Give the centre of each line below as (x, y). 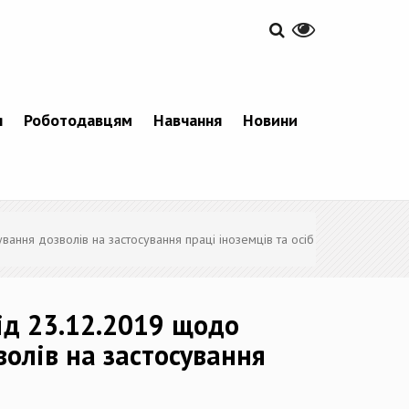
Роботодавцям (78, 120)
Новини (270, 120)
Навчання (188, 120)
